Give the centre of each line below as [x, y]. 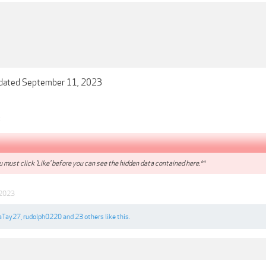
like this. [117, 217]
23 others [89, 217]
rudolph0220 [42, 217]
